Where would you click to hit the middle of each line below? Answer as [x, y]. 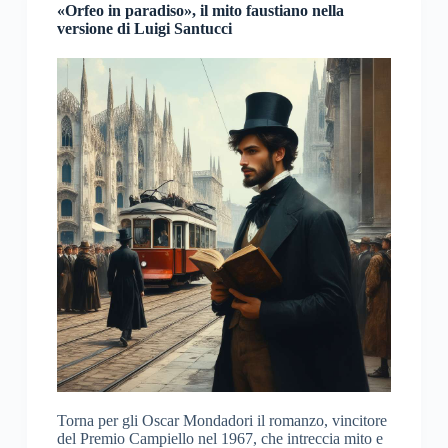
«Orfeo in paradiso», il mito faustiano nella [200, 10]
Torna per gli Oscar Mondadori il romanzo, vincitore [221, 421]
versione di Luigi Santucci [144, 28]
